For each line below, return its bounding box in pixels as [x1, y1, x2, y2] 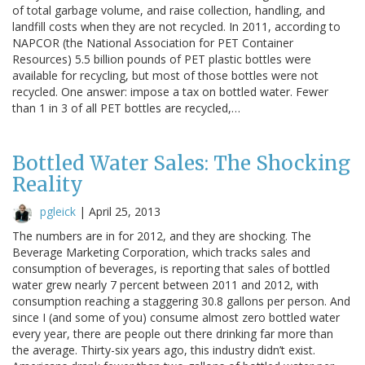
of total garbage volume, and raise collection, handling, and [12, 2, 325, 18]
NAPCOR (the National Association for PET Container [12, 34, 293, 51]
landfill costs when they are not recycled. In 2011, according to [12, 18, 341, 34]
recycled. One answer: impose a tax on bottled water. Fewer [12, 83, 328, 99]
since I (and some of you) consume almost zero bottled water [12, 309, 340, 325]
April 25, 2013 [89, 203, 161, 219]
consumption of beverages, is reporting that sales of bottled [12, 260, 330, 276]
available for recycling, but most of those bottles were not [12, 67, 319, 83]
